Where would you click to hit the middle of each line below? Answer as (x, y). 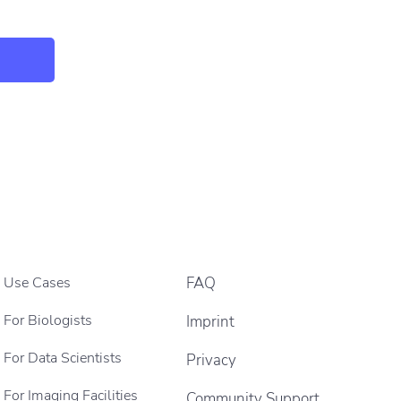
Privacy (211, 360)
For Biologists (48, 320)
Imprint (210, 321)
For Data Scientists (63, 358)
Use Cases (38, 282)
